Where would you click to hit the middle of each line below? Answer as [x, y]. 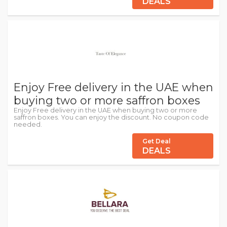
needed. [28, 125]
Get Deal [157, 141]
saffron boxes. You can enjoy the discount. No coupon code [111, 118]
